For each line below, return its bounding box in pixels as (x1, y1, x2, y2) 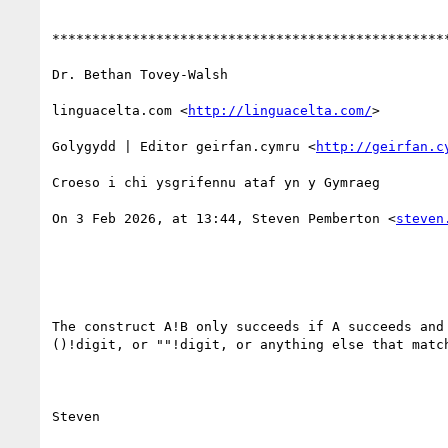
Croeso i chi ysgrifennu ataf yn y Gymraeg (52, 174, 380, 190)
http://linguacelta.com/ (188, 102, 372, 118)
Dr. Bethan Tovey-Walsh (52, 66, 228, 82)
